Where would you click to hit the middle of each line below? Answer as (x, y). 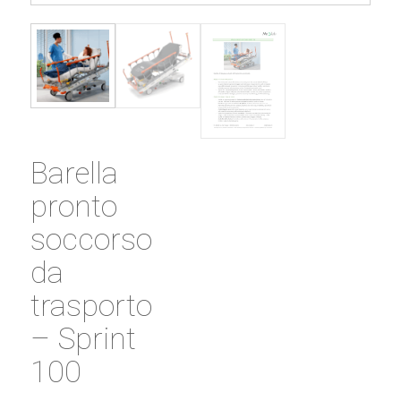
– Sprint (83, 339)
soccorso (91, 239)
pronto (73, 206)
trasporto (91, 306)
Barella (74, 173)
